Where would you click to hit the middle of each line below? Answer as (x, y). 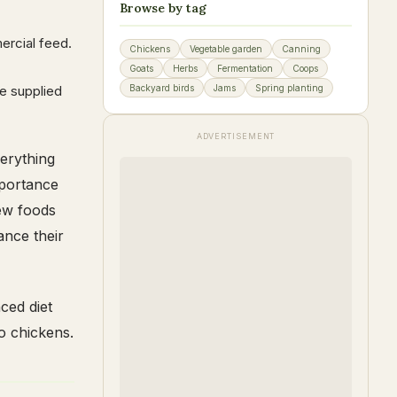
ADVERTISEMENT (236, 136)
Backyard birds (162, 88)
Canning (301, 49)
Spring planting (289, 88)
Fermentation (245, 68)
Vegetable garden (226, 49)
